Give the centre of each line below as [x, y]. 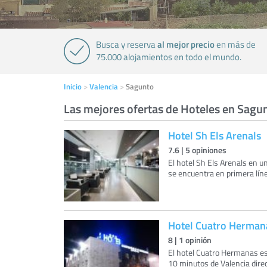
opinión [198, 240]
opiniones [208, 150]
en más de [235, 44]
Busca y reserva [127, 44]
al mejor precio [186, 44]
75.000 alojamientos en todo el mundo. [169, 57]
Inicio [73, 86]
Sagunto [140, 86]
